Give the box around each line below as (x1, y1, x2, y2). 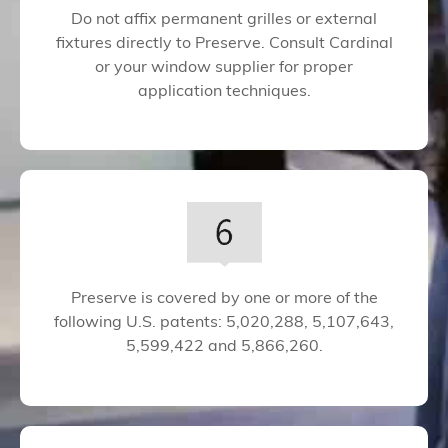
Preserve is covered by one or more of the (70, 291, 378, 308)
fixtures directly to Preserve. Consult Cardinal (55, 35, 393, 52)
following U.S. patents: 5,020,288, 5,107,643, (54, 315, 394, 332)
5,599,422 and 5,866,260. (125, 339, 323, 356)
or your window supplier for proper (95, 59, 353, 76)
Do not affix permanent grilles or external (71, 11, 377, 28)
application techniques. (137, 83, 311, 100)
